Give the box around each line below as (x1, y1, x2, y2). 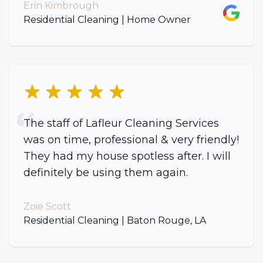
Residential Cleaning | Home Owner (23, 14, 191, 25)
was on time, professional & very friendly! (23, 133, 239, 146)
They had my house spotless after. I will (23, 150, 231, 163)
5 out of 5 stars (23, 84, 91, 95)
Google (222, 5, 257, 16)
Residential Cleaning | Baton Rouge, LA (23, 215, 206, 226)
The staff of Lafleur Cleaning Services (23, 117, 219, 130)
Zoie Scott (23, 201, 71, 212)
